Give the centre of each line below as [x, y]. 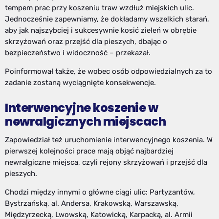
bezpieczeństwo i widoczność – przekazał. [78, 53]
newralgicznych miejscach [86, 122]
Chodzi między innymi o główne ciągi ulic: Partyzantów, [100, 192]
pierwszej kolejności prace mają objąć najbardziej [89, 151]
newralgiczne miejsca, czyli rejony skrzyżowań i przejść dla [106, 163]
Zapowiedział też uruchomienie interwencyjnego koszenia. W [109, 140]
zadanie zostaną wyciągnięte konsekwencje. [80, 83]
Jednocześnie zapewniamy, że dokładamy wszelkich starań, [107, 19]
